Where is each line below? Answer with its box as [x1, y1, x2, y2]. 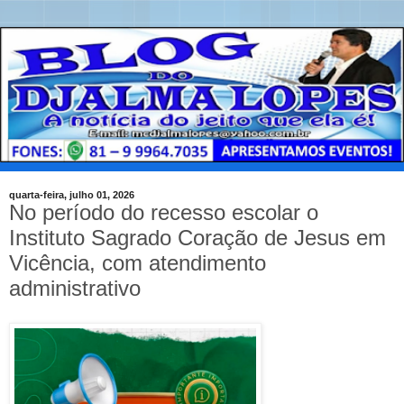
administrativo [9, 276, 141, 301]
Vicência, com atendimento [9, 251, 266, 276]
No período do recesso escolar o [9, 200, 318, 225]
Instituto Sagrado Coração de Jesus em [9, 225, 386, 251]
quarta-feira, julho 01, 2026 [9, 189, 134, 201]
